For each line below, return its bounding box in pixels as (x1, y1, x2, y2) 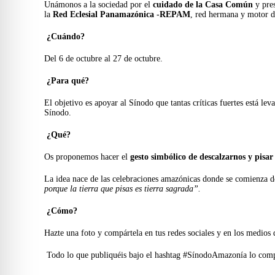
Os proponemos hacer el (44, 152, 130, 161)
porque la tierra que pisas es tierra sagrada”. (44, 184, 201, 193)
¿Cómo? (47, 206, 77, 215)
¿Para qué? (47, 76, 89, 85)
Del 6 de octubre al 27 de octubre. (44, 53, 163, 63)
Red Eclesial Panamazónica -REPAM (53, 9, 190, 19)
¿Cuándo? (47, 31, 85, 41)
